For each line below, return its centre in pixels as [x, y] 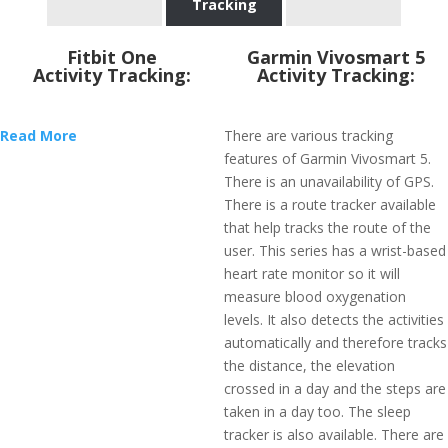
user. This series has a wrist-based [335, 250]
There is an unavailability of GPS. [329, 181]
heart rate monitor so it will [312, 273]
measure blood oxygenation [315, 296]
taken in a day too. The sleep [317, 411]
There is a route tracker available [330, 204]
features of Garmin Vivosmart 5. [327, 158]
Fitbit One [112, 57]
